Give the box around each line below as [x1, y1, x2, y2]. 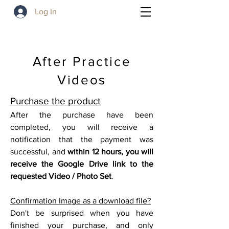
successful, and [10, 147, 67, 156]
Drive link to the [88, 159, 154, 168]
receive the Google [10, 159, 84, 168]
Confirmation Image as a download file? [10, 196, 151, 205]
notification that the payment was [10, 135, 153, 144]
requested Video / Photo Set [10, 172, 111, 180]
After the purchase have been [10, 110, 153, 119]
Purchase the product [10, 96, 101, 106]
